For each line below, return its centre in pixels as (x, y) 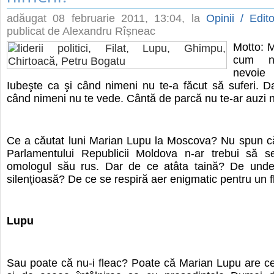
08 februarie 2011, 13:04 (117, 18)
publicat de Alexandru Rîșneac (81, 31)
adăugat (30, 18)
